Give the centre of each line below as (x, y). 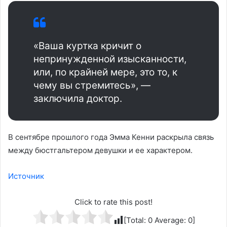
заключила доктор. (78, 98)
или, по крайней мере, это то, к (105, 72)
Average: (170, 220)
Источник (26, 176)
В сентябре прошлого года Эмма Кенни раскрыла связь (111, 137)
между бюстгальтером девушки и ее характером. (100, 150)
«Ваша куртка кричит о (87, 46)
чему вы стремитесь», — (92, 85)
